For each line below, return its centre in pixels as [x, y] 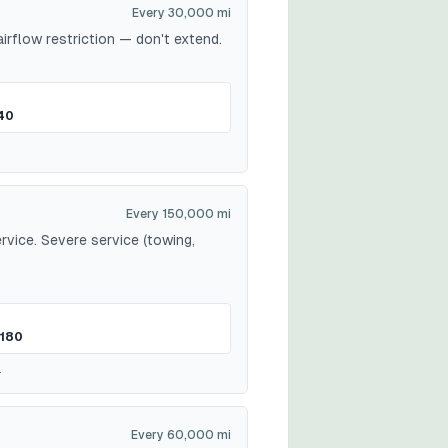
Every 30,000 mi [181, 13]
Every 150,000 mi [178, 214]
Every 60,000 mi [181, 435]
